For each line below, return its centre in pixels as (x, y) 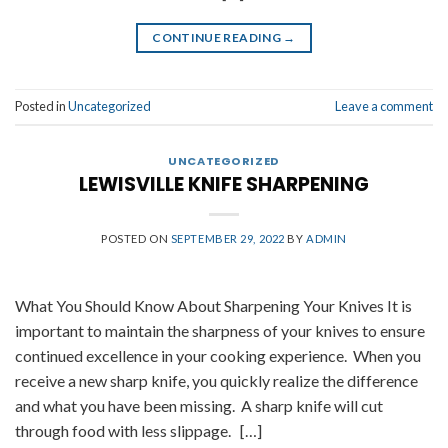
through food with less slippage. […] (138, 430)
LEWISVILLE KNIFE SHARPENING (224, 184)
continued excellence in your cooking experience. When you (218, 355)
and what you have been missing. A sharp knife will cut (199, 405)
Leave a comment (384, 106)
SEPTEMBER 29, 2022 (227, 238)
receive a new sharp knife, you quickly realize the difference (216, 380)
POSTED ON (136, 238)
